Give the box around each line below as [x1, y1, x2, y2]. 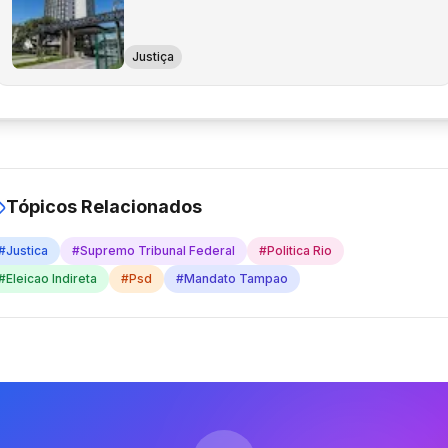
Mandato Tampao [184, 271, 288, 286]
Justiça [132, 49, 174, 64]
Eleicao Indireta [6, 271, 97, 286]
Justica [6, 243, 48, 258]
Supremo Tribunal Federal [80, 243, 235, 258]
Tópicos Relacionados [6, 196, 202, 217]
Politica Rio [267, 243, 332, 258]
